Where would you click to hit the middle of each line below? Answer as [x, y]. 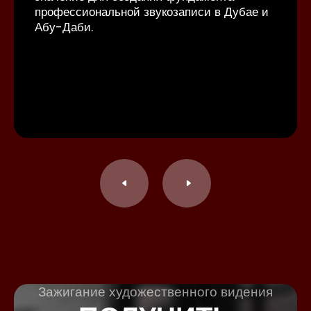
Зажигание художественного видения [155, 292]
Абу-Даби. [64, 27]
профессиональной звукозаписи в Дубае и [152, 12]
